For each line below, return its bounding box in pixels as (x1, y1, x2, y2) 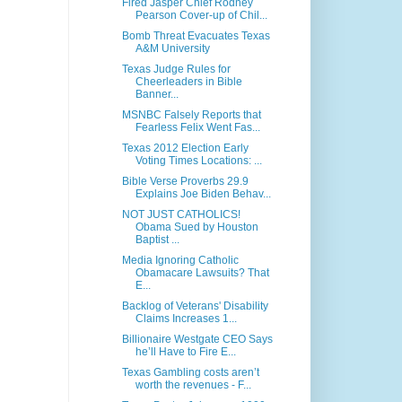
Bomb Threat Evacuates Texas (121, 30, 270, 43)
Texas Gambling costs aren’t (121, 366, 259, 380)
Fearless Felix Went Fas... (135, 121, 260, 135)
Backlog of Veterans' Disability (121, 300, 268, 313)
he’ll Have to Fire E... (135, 345, 236, 359)
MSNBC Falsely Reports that (121, 109, 261, 122)
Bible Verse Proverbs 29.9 (121, 175, 249, 188)
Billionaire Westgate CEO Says (121, 333, 273, 346)
